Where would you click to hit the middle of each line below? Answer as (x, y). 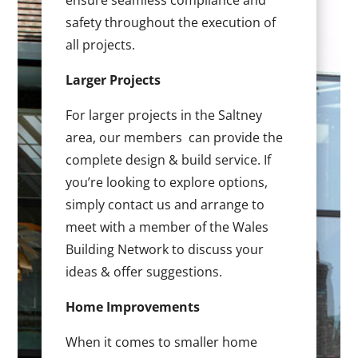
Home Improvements (133, 307)
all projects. (101, 45)
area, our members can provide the (175, 138)
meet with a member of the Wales (167, 227)
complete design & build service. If (169, 160)
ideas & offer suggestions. (144, 272)
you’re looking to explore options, (167, 183)
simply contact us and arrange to (165, 205)
